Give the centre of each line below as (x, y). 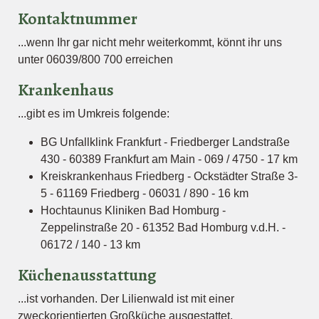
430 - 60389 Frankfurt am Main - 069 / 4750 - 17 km (169, 159)
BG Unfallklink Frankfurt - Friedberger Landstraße (165, 142)
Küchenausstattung (87, 275)
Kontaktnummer (78, 19)
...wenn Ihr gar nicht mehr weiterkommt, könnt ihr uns (150, 42)
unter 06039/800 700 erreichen (95, 59)
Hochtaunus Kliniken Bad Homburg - (133, 210)
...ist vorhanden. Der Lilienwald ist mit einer (126, 299)
